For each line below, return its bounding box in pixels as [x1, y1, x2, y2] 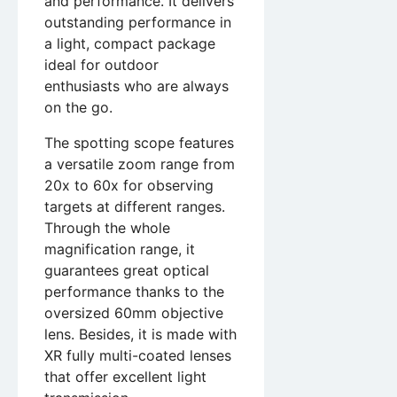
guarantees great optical [44, 261, 209, 280]
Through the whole [44, 219, 170, 237]
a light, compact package [44, 35, 215, 53]
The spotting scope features [44, 134, 234, 152]
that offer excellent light [44, 368, 206, 386]
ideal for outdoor [44, 56, 159, 74]
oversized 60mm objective [44, 304, 223, 323]
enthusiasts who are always [44, 77, 229, 96]
